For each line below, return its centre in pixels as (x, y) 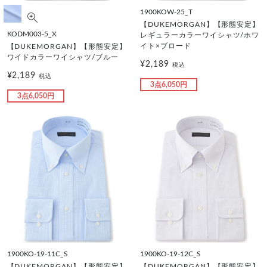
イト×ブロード (166, 46)
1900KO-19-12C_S (170, 254)
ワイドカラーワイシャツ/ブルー (63, 57)
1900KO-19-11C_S (37, 254)
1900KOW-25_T (166, 12)
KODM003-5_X (32, 34)
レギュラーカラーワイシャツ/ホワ (200, 35)
